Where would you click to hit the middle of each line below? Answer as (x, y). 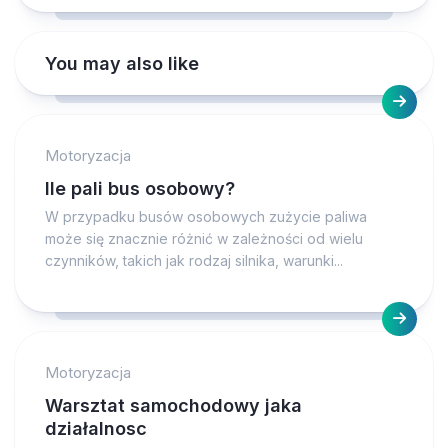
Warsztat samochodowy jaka (173, 405)
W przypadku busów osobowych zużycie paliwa (206, 216)
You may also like (122, 63)
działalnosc (96, 428)
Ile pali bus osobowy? (140, 188)
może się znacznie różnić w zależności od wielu (204, 238)
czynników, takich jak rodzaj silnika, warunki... (194, 260)
